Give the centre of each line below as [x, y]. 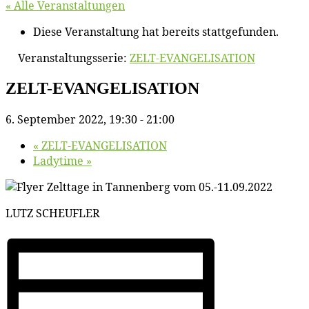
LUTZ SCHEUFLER [53, 213]
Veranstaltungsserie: [74, 58]
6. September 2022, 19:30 [71, 119]
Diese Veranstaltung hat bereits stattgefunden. [156, 32]
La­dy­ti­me [60, 160]
